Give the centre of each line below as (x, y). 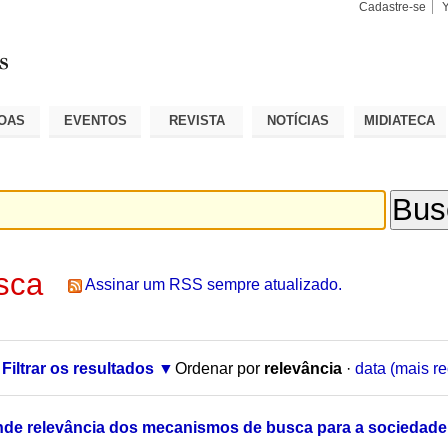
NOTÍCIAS (298, 120)
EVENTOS (95, 120)
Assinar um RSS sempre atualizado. (214, 285)
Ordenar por (217, 368)
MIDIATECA (400, 120)
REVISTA (196, 120)
